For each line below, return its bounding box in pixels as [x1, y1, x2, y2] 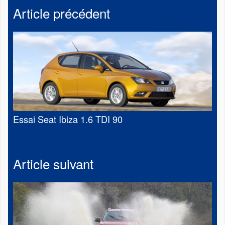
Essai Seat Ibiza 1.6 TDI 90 [13, 113, 123, 126]
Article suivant [13, 154, 93, 173]
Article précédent [13, 4, 110, 22]
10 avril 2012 [13, 125, 59, 137]
